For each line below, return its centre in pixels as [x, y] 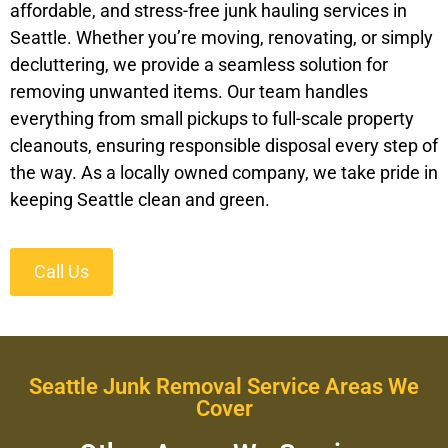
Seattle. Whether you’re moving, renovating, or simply [221, 38]
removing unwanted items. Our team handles [189, 92]
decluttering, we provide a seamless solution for [199, 65]
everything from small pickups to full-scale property [212, 119]
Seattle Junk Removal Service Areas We [224, 386]
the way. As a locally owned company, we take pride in [224, 173]
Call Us [61, 271]
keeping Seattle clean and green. [140, 200]
